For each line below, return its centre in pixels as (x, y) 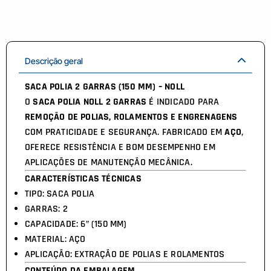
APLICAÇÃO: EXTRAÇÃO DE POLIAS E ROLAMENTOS (125, 254)
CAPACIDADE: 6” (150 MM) (76, 224)
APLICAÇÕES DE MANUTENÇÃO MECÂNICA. (109, 162)
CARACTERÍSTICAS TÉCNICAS (83, 178)
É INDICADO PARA (183, 102)
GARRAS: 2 (46, 209)
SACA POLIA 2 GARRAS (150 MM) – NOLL (105, 87)
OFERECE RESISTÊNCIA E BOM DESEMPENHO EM (120, 147)
